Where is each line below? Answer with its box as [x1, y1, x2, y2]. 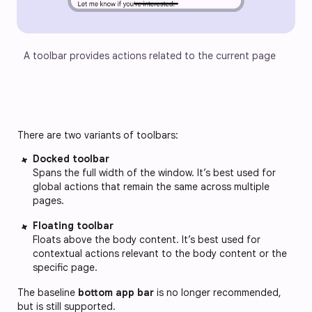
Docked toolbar [33, 152, 109, 165]
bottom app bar [78, 286, 157, 299]
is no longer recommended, [157, 286, 281, 299]
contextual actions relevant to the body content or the [33, 247, 287, 260]
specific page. [33, 260, 97, 274]
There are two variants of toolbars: [17, 128, 178, 141]
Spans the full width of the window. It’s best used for [33, 166, 276, 179]
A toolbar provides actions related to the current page [24, 49, 276, 62]
